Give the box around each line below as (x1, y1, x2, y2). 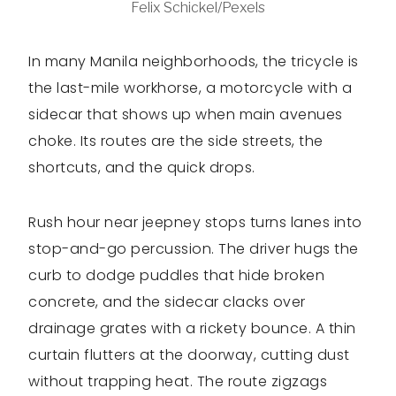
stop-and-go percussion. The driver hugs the (28, 239, 359, 260)
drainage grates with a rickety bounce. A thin (28, 318, 356, 339)
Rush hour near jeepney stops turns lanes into (28, 212, 362, 233)
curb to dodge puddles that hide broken (28, 265, 324, 286)
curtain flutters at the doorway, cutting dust (28, 345, 350, 366)
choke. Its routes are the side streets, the (28, 131, 324, 152)
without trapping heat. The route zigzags (28, 371, 327, 392)
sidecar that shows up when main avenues (28, 104, 343, 126)
